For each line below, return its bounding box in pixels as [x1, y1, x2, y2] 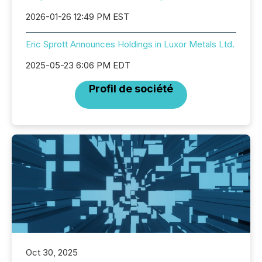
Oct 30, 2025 [26, 247, 78, 258]
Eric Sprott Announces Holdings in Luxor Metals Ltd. [26, 39, 235, 50]
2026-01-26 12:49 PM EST [26, 11, 129, 22]
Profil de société [89, 82, 173, 95]
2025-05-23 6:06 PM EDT [26, 60, 130, 71]
